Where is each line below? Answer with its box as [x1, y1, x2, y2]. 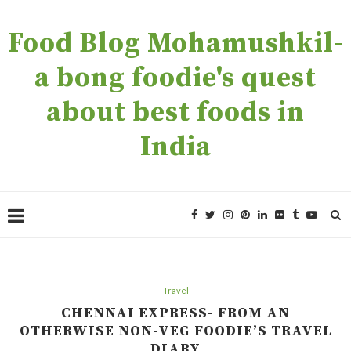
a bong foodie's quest [34, 61, 317, 96]
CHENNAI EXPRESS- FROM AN [61, 304, 290, 322]
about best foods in [46, 96, 305, 130]
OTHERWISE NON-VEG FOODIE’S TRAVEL [19, 322, 332, 340]
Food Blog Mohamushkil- [8, 27, 343, 61]
